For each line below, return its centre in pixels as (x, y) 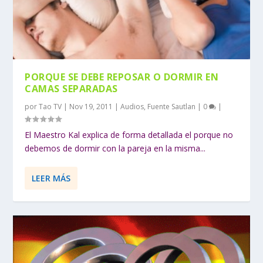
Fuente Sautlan (172, 106)
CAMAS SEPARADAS (71, 88)
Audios (132, 106)
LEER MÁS (51, 178)
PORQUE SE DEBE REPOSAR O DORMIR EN (122, 77)
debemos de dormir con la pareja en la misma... (115, 148)
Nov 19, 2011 (91, 106)
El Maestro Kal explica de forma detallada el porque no (129, 134)
